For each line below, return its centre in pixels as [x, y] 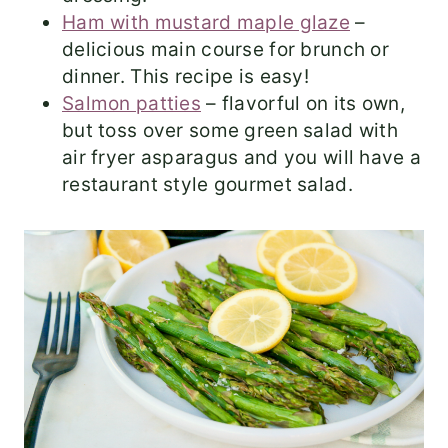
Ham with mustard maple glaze [206, 23]
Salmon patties [131, 104]
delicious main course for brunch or [225, 50]
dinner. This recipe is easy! [185, 77]
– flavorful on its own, [303, 104]
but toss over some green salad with [230, 131]
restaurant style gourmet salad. [207, 185]
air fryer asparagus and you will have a [242, 158]
